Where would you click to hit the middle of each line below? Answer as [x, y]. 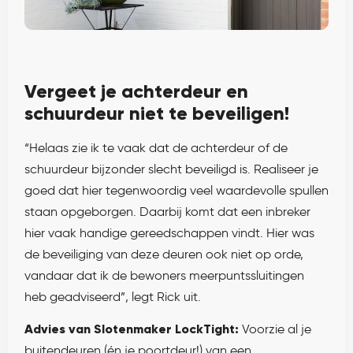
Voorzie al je [275, 329]
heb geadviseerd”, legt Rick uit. [113, 296]
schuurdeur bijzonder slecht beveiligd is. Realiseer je [171, 169]
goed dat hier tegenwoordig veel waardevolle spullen [176, 190]
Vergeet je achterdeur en [136, 91]
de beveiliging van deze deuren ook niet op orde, [164, 254]
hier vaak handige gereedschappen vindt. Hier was [169, 232]
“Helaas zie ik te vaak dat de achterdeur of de [156, 147]
